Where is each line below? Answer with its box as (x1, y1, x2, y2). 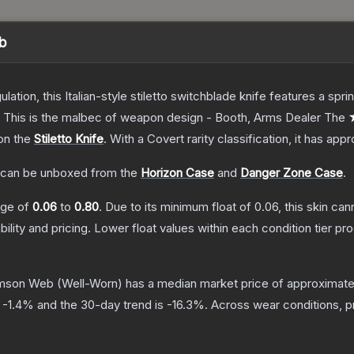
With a (107, 131, 147, 147)
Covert (147, 131, 184, 147)
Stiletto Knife (34, 131, 104, 147)
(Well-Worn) (54, 276, 122, 292)
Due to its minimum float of (105, 199, 254, 215)
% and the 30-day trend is (22, 297, 167, 313)
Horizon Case (141, 165, 214, 181)
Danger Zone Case (240, 165, 343, 181)
